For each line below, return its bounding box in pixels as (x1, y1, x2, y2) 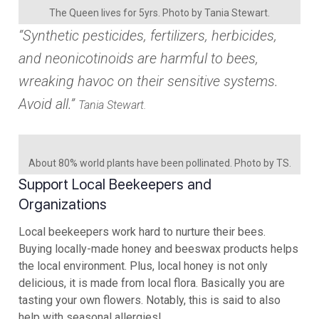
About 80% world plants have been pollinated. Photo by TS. (28, 157, 291, 169)
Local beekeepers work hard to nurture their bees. (19, 224, 266, 239)
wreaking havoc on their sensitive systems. (19, 72, 278, 90)
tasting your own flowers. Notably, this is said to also (19, 293, 281, 307)
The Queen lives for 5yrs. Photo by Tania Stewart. (49, 6, 270, 19)
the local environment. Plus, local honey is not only (19, 258, 268, 273)
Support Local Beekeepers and (19, 175, 211, 193)
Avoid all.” (19, 95, 78, 113)
